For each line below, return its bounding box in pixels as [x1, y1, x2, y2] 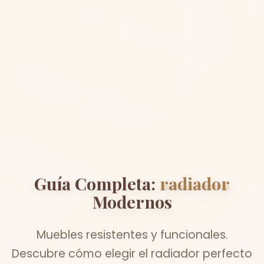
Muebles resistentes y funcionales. [36, 227, 228, 243]
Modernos [92, 190, 172, 213]
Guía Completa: [34, 172, 160, 195]
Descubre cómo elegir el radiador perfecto [12, 246, 252, 262]
